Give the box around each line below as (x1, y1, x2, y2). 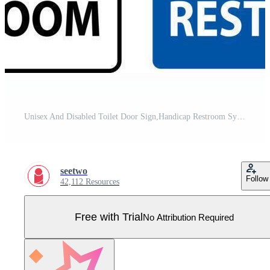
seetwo (60, 166, 87, 177)
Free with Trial (75, 210, 143, 223)
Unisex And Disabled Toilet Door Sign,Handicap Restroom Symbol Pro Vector (237, 112, 245, 122)
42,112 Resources (60, 177, 119, 187)
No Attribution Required (143, 212, 234, 222)
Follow (246, 174, 268, 184)
